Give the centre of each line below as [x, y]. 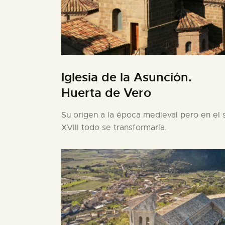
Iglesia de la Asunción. [127, 77]
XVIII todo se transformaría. [114, 127]
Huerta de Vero [106, 93]
